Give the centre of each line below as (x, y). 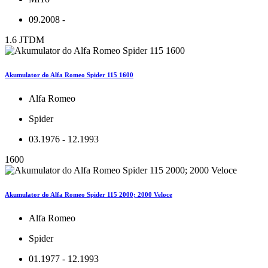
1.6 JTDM (25, 39)
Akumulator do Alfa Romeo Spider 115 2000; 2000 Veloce (89, 194)
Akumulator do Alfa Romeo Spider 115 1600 (69, 74)
